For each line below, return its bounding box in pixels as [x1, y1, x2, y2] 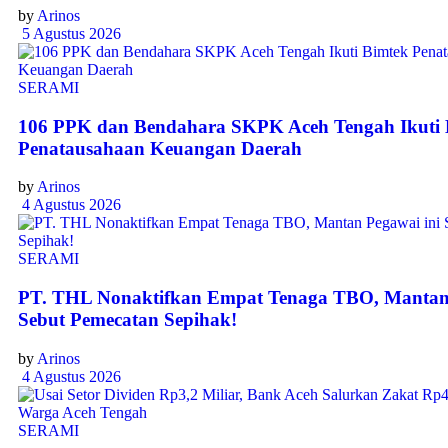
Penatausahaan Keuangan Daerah [18, 137, 302, 159]
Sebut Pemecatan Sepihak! [18, 308, 237, 330]
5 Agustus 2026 [18, 24, 121, 42]
